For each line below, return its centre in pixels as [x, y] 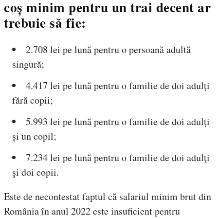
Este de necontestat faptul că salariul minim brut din [108, 196]
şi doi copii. [36, 172]
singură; [28, 64]
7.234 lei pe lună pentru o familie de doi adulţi [118, 157]
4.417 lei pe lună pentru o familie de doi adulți [118, 85]
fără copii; [33, 100]
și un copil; [34, 136]
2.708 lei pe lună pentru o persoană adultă [108, 49]
